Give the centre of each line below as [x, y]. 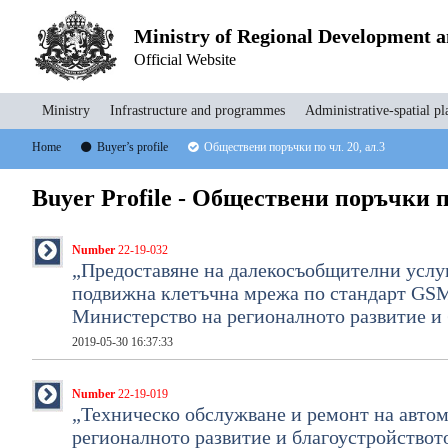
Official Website [184, 59]
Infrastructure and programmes [197, 110]
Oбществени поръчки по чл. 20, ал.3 [294, 147]
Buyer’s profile [132, 147]
